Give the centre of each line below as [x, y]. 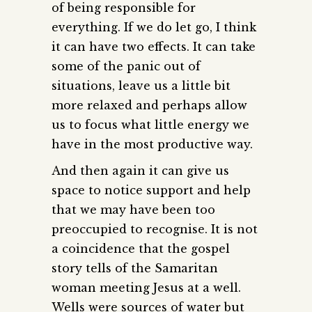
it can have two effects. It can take [154, 46]
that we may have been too [133, 209]
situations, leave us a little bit [141, 85]
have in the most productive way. [152, 144]
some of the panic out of [126, 66]
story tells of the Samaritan [135, 268]
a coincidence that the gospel [141, 248]
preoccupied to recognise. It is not [155, 229]
